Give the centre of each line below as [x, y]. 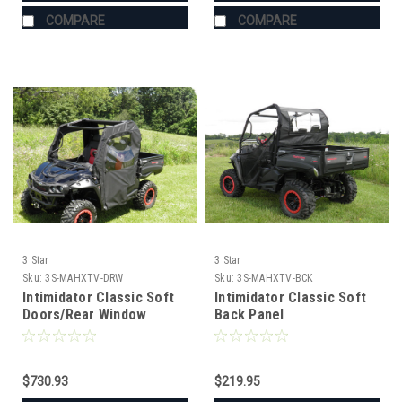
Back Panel [249, 314]
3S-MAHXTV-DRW [84, 278]
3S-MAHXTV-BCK [275, 278]
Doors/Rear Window [85, 314]
